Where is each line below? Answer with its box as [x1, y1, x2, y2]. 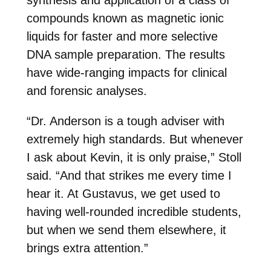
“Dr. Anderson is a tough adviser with [26, 114, 224, 128]
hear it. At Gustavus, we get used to [26, 187, 220, 201]
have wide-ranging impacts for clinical [26, 66, 227, 80]
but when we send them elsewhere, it [26, 223, 226, 237]
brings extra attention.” [26, 241, 148, 255]
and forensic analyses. [26, 84, 147, 98]
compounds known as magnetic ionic [26, 11, 224, 25]
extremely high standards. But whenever [26, 132, 243, 146]
